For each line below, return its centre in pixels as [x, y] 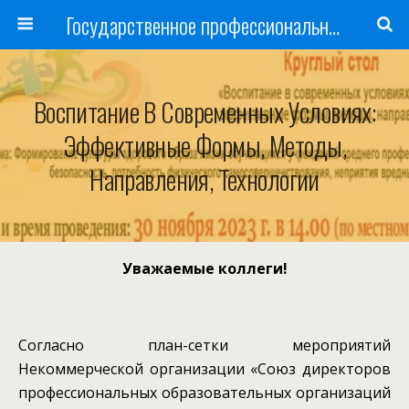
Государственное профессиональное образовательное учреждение [334, 25]
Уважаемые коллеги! [204, 268]
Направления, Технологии [204, 179]
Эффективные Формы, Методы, [204, 145]
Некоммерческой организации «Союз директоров [204, 369]
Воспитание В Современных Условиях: [204, 111]
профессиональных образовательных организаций [204, 393]
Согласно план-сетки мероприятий [204, 345]
